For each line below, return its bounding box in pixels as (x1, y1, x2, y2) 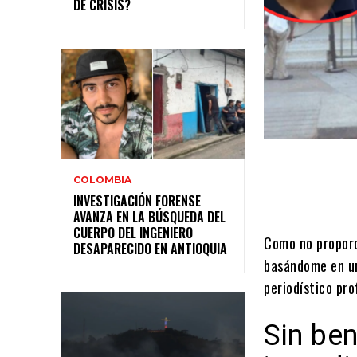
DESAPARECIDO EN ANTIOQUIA (73, 238, 227, 258)
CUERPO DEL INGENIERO (73, 222, 193, 242)
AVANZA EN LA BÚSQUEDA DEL (73, 206, 226, 226)
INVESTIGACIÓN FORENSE (73, 190, 201, 210)
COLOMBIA (73, 173, 131, 186)
